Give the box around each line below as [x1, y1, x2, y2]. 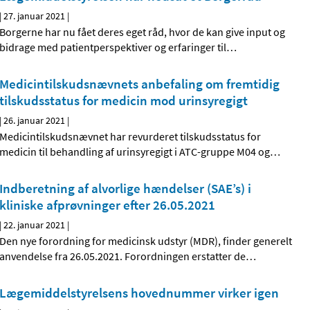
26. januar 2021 [3, 114, 66, 127]
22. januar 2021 [3, 219, 66, 232]
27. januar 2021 [3, 10, 66, 23]
